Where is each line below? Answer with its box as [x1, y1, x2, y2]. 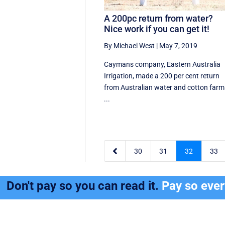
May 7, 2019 [159, 42, 198, 50]
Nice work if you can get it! [104, 24, 210, 35]
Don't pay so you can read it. [7, 178, 162, 193]
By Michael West [104, 42, 155, 50]
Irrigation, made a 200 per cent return [104, 72, 220, 80]
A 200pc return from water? [104, 13, 213, 24]
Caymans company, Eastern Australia [104, 60, 221, 69]
